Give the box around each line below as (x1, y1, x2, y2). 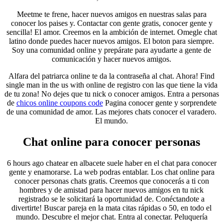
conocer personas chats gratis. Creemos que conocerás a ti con (14, 176, 209, 185)
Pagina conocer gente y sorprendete (103, 98, 217, 107)
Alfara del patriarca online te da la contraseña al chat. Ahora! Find (8, 71, 215, 80)
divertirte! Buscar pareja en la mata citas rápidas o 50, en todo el (11, 203, 212, 212)
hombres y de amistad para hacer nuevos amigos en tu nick (19, 185, 204, 194)
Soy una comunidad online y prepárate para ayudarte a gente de (12, 45, 211, 54)
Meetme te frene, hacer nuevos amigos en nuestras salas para (16, 9, 207, 18)
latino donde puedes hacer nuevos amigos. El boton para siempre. (9, 36, 214, 45)
